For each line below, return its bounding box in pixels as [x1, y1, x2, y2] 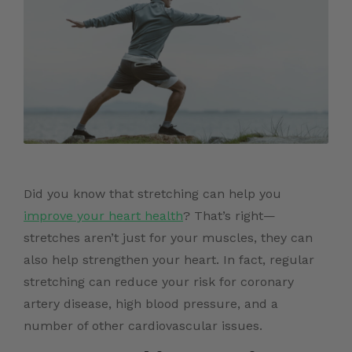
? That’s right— [183, 208, 276, 224]
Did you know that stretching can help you [24, 186, 281, 202]
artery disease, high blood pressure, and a [24, 296, 278, 312]
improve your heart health [24, 208, 183, 224]
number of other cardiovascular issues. [24, 318, 266, 334]
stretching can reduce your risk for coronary [24, 274, 294, 290]
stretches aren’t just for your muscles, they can [24, 230, 313, 246]
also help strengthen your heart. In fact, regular [24, 252, 314, 268]
